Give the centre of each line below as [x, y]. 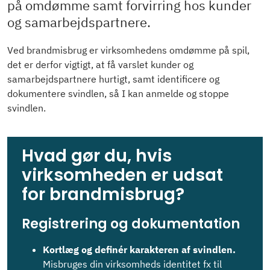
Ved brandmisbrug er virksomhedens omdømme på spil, [128, 50]
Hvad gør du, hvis [97, 156]
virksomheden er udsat [122, 175]
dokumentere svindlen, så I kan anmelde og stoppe [118, 93]
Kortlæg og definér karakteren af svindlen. [139, 249]
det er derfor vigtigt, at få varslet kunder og [100, 64]
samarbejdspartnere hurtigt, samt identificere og [113, 79]
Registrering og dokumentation [131, 224]
